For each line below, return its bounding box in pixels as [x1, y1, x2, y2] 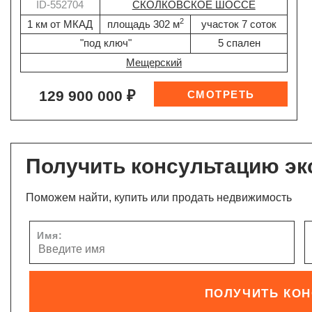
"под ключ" [79, 37, 132, 49]
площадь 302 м [107, 17, 180, 30]
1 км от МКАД [27, 17, 93, 30]
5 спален [217, 37, 260, 49]
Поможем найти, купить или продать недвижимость [26, 191, 292, 204]
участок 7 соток [201, 17, 277, 30]
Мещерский [126, 56, 182, 69]
